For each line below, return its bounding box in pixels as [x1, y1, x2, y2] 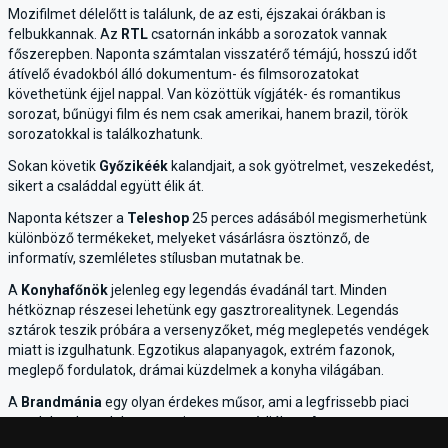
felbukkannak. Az [8, 26, 121, 42]
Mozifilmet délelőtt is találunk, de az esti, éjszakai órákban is [8, 6, 386, 22]
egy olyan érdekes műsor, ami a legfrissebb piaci [102, 394, 409, 410]
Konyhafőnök [21, 282, 108, 298]
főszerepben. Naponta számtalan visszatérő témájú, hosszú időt [8, 46, 417, 62]
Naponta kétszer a [8, 210, 127, 226]
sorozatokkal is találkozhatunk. [8, 126, 203, 142]
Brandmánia [21, 394, 102, 410]
